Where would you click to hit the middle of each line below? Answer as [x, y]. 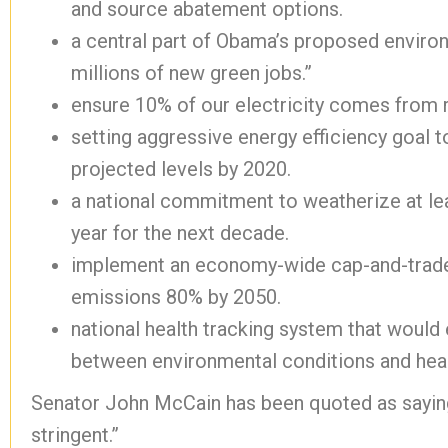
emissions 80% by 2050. [176, 297]
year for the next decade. [180, 233]
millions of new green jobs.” [191, 73]
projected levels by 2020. [181, 169]
